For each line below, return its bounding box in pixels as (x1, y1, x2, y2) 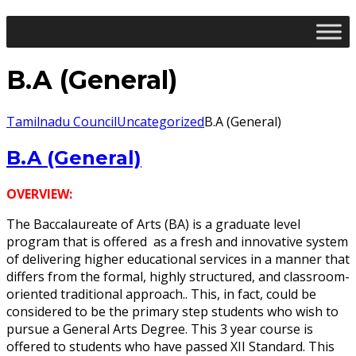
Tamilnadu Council (6, 112, 117, 130)
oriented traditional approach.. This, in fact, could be (6, 284, 316, 303)
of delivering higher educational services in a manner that (6, 250, 350, 268)
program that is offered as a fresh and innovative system (6, 232, 348, 250)
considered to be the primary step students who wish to (6, 302, 339, 320)
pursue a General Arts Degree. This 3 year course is (6, 319, 313, 338)
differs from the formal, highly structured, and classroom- (6, 267, 350, 285)
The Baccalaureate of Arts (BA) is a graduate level (6, 215, 300, 233)
